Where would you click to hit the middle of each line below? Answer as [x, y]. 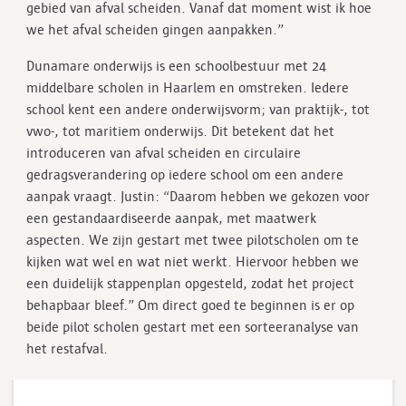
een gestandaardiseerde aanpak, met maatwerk [171, 219]
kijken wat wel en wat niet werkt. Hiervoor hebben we [193, 262]
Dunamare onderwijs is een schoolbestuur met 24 [176, 67]
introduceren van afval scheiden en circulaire [164, 154]
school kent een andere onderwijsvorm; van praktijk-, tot [198, 110]
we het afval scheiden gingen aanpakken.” [155, 30]
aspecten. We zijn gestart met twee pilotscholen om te [193, 241]
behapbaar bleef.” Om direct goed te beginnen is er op [190, 306]
